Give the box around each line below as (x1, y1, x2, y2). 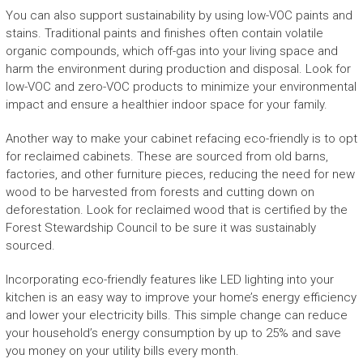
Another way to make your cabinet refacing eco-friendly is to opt (5, 131, 357, 147)
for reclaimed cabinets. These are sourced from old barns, (5, 149, 328, 164)
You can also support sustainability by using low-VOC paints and (5, 8, 352, 23)
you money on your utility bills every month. (5, 344, 239, 359)
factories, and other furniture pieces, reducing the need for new (5, 167, 355, 182)
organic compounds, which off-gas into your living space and (5, 44, 338, 59)
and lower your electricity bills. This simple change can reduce (5, 308, 348, 323)
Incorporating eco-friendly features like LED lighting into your (5, 272, 334, 288)
